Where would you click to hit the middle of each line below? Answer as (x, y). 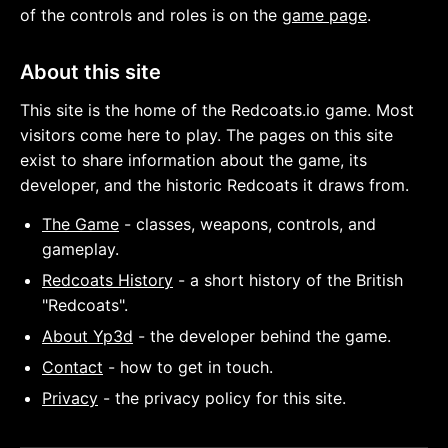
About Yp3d (87, 336)
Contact (72, 367)
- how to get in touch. (188, 367)
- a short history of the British (288, 280)
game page (324, 15)
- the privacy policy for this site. (222, 398)
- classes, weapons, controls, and (247, 224)
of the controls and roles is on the (151, 15)
